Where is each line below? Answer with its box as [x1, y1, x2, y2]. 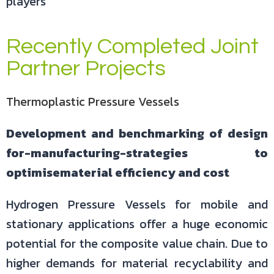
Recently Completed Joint [6, 35, 259, 58]
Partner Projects [6, 57, 166, 80]
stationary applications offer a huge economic [6, 215, 268, 233]
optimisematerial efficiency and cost [6, 163, 229, 182]
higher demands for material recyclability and [6, 254, 268, 272]
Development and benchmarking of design [6, 124, 268, 143]
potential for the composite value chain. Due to [6, 234, 268, 253]
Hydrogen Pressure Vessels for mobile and [6, 195, 268, 213]
